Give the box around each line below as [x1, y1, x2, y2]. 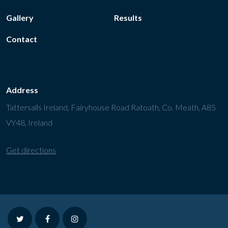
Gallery [6, 13, 34, 22]
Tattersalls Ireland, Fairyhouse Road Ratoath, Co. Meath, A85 [6, 102, 216, 112]
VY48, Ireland [6, 118, 52, 127]
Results [114, 13, 142, 22]
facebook [49, 213, 82, 223]
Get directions [6, 145, 56, 155]
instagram [78, 213, 111, 223]
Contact [6, 34, 37, 44]
